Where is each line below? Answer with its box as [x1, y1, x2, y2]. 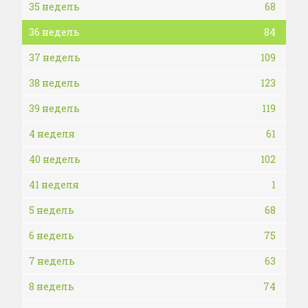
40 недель [29, 153, 80, 166]
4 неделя [29, 127, 75, 140]
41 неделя [29, 178, 79, 191]
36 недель [29, 25, 80, 38]
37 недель [29, 51, 80, 64]
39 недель [29, 102, 80, 115]
